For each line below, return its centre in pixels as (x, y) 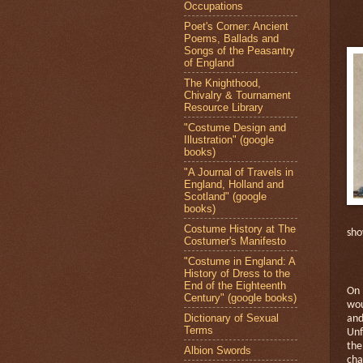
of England (209, 62)
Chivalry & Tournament (237, 95)
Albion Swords (218, 350)
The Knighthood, (222, 83)
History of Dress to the (237, 273)
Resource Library (224, 107)
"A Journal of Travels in (239, 172)
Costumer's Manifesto (235, 241)
